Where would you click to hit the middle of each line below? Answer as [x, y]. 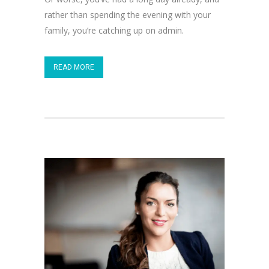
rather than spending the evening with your [128, 15]
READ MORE [74, 67]
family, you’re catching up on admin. [114, 30]
